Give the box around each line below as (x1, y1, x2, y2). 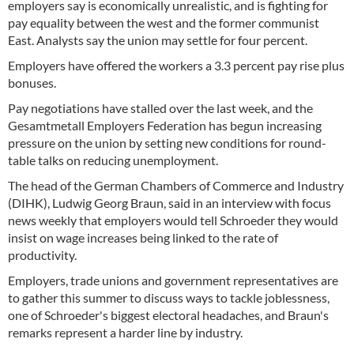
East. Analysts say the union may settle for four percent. (8, 32, 307, 47)
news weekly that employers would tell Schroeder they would (8, 213, 338, 228)
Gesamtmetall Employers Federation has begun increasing (8, 118, 322, 133)
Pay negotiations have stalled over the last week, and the (8, 100, 313, 115)
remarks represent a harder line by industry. (8, 325, 243, 340)
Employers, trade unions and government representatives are (8, 273, 338, 288)
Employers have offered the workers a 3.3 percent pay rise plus (8, 58, 345, 73)
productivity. (8, 247, 77, 262)
